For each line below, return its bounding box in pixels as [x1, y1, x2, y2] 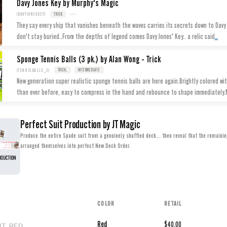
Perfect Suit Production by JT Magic [20, 118, 140, 131]
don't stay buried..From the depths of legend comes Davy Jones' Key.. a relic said [16, 32, 215, 41]
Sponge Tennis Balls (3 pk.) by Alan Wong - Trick [16, 54, 161, 64]
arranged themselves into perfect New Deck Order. [20, 142, 131, 150]
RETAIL [164, 200, 182, 208]
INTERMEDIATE [78, 67, 100, 73]
